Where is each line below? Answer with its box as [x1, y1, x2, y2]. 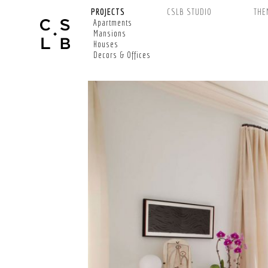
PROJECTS [90, 7, 125, 17]
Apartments [93, 18, 132, 28]
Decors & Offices [93, 50, 151, 60]
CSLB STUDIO [166, 7, 212, 17]
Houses [93, 39, 118, 49]
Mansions [93, 29, 126, 38]
